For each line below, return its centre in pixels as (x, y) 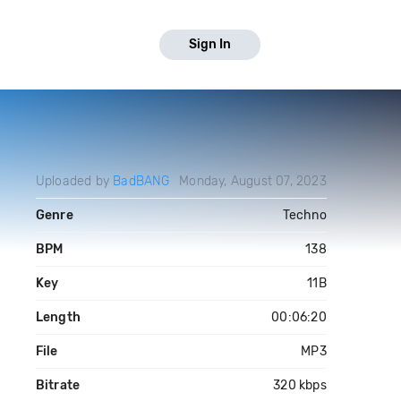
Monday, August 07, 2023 (253, 181)
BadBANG (141, 181)
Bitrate (58, 385)
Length (58, 317)
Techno (304, 215)
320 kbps (300, 385)
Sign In (210, 44)
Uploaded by (74, 181)
